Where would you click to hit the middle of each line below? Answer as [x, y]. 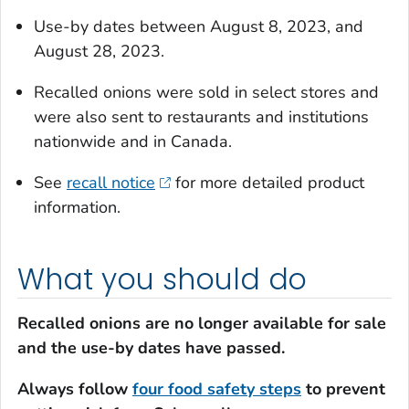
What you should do [163, 280]
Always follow [75, 388]
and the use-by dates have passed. [151, 347]
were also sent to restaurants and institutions [201, 117]
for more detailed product [267, 183]
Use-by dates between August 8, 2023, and [199, 27]
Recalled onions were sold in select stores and [206, 93]
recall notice [111, 183]
